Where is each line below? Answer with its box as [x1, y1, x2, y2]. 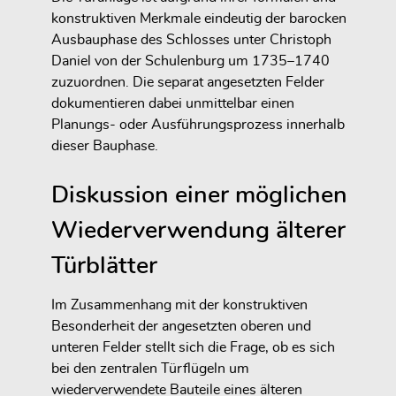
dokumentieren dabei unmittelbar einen [51, 95, 294, 110]
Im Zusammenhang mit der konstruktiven [51, 297, 308, 312]
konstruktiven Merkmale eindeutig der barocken [51, 11, 346, 26]
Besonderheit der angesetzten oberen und [51, 318, 311, 333]
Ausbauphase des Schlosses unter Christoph [51, 32, 331, 47]
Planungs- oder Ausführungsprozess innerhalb [51, 117, 345, 132]
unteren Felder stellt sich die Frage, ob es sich [51, 339, 335, 354]
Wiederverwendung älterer [51, 217, 346, 242]
